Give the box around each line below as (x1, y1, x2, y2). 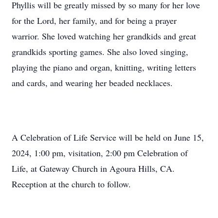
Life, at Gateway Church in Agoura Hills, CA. (12, 163, 175, 174)
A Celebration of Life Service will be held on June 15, (12, 131, 204, 143)
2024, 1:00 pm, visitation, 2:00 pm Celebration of (12, 147, 188, 159)
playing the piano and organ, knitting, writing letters (12, 61, 196, 73)
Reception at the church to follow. (12, 178, 131, 190)
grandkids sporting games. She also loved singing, (12, 46, 188, 57)
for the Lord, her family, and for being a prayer (12, 15, 177, 26)
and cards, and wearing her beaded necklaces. (12, 77, 173, 89)
